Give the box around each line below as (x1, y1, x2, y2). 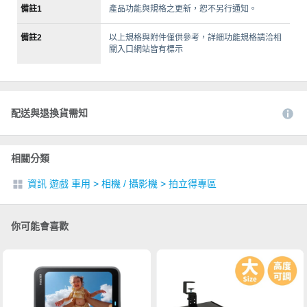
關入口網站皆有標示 (109, 44, 183, 54)
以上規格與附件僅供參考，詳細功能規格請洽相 (109, 32, 282, 42)
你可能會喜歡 (11, 220, 69, 232)
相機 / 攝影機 (101, 177, 158, 189)
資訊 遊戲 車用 (27, 177, 90, 189)
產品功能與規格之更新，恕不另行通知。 (109, 3, 257, 14)
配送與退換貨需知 (11, 107, 88, 119)
